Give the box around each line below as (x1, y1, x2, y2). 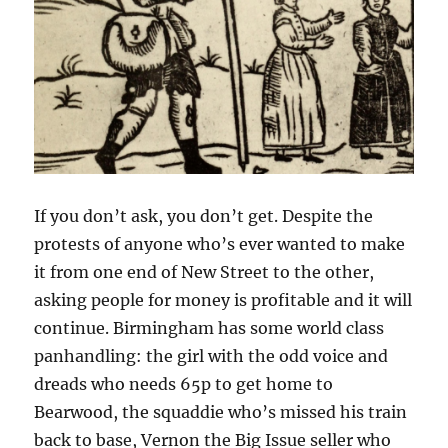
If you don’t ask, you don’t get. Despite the (34, 206, 374, 227)
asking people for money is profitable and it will (34, 290, 413, 311)
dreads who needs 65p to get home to (34, 374, 334, 395)
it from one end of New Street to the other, (34, 262, 375, 283)
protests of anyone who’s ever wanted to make (34, 234, 406, 255)
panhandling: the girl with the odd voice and (34, 346, 389, 367)
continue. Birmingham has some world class (34, 318, 385, 339)
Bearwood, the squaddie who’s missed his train (34, 402, 408, 423)
